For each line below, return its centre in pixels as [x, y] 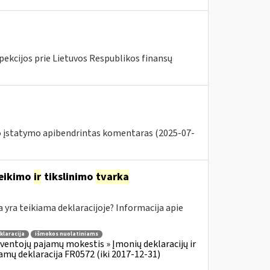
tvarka [112, 177]
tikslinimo [68, 177]
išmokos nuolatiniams [66, 234]
